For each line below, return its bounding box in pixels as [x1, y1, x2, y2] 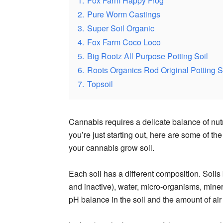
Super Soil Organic [87, 22, 154, 34]
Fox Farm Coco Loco [87, 36, 161, 48]
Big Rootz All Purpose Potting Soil [87, 50, 208, 62]
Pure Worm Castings [87, 8, 160, 20]
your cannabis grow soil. [69, 141, 154, 153]
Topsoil [87, 78, 113, 90]
